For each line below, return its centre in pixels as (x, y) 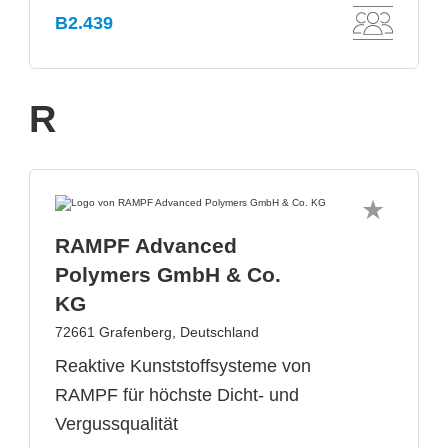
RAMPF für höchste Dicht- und (177, 395)
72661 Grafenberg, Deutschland (157, 332)
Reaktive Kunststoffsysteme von (183, 366)
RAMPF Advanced (146, 245)
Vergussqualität (116, 424)
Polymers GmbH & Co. (168, 274)
